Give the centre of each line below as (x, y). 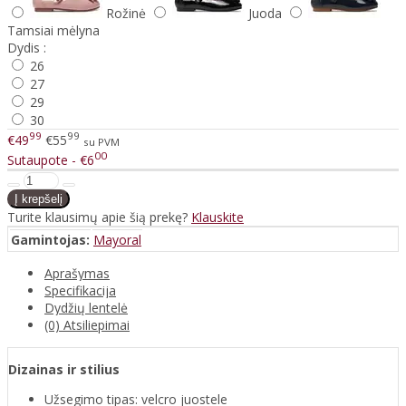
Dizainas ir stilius (64, 370)
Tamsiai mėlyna (53, 30)
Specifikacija (80, 291)
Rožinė (126, 13)
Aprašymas (77, 274)
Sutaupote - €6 (51, 160)
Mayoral (117, 240)
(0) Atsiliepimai (87, 325)
